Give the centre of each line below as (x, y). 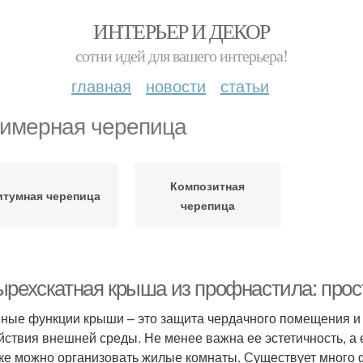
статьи (245, 85)
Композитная (208, 186)
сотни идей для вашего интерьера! (181, 56)
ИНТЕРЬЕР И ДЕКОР (181, 31)
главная (101, 85)
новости (176, 85)
